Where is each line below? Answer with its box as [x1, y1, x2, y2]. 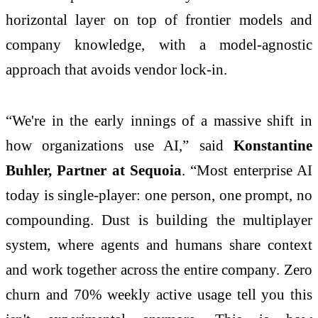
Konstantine [234, 136, 312, 153]
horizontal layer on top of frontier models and [6, 11, 312, 28]
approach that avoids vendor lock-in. [6, 61, 227, 78]
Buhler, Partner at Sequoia [6, 161, 182, 178]
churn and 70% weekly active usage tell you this [6, 285, 312, 302]
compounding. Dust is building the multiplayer [6, 211, 312, 228]
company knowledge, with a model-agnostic [6, 36, 312, 53]
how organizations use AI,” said [6, 136, 234, 153]
